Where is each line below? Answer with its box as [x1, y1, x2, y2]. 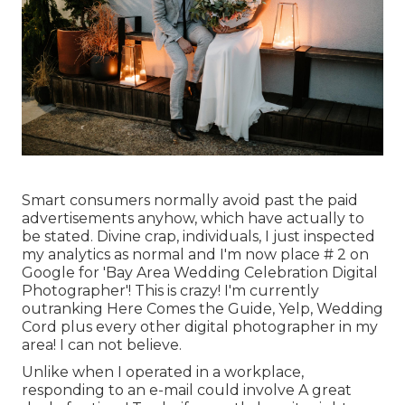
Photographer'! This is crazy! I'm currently [22, 282, 319, 300]
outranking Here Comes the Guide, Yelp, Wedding [22, 300, 383, 318]
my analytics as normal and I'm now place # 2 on [22, 246, 369, 264]
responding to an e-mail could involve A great [22, 381, 352, 400]
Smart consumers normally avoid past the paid [22, 192, 358, 210]
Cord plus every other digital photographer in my [22, 318, 378, 336]
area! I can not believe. [22, 336, 182, 354]
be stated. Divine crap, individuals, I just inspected [22, 228, 375, 246]
